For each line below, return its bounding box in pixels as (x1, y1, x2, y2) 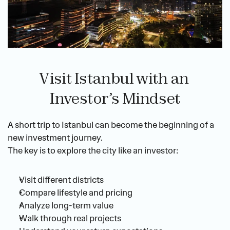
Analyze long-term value (19, 200, 113, 212)
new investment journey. (8, 132, 103, 144)
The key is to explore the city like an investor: (8, 145, 178, 157)
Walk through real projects (19, 213, 121, 224)
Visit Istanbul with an (39, 69, 189, 88)
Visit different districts (19, 174, 104, 186)
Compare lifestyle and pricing (19, 187, 132, 199)
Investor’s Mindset (50, 89, 180, 108)
